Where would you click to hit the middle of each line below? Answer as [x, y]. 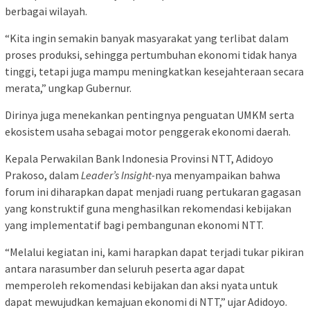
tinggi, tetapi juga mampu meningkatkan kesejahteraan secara [154, 72]
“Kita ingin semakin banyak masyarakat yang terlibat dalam [147, 38]
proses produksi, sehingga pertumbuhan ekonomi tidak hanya [151, 55]
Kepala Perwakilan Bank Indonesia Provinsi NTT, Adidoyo [139, 159]
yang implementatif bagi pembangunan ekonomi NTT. [134, 225]
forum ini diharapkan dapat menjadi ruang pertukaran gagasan [153, 192]
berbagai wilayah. [46, 11]
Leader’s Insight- [118, 175]
